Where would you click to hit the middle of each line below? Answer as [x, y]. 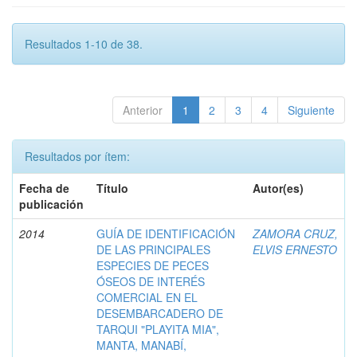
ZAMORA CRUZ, [295, 233]
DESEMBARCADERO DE [160, 313]
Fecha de [44, 188]
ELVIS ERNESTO [295, 249]
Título [112, 188]
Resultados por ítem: [77, 156]
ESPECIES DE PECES [153, 265]
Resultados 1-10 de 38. [84, 43]
